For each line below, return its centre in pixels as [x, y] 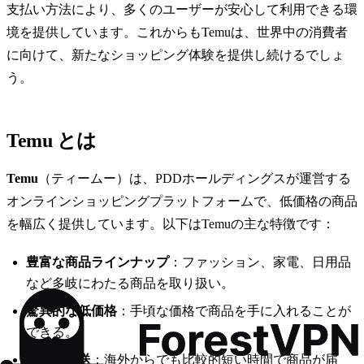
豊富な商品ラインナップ [97, 262]
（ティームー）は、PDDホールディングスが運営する [195, 179]
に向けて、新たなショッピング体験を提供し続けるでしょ [175, 55]
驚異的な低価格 [71, 311]
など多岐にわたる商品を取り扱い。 [130, 284]
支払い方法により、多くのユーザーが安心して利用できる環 [182, 10]
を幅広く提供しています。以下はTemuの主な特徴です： [171, 224]
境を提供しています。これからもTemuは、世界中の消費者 [177, 32]
